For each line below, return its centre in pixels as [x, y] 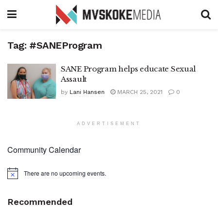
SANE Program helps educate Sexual [128, 69]
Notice [15, 176]
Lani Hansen [87, 92]
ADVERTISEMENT [109, 123]
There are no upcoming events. [65, 173]
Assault [74, 79]
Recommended [40, 201]
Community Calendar [44, 149]
